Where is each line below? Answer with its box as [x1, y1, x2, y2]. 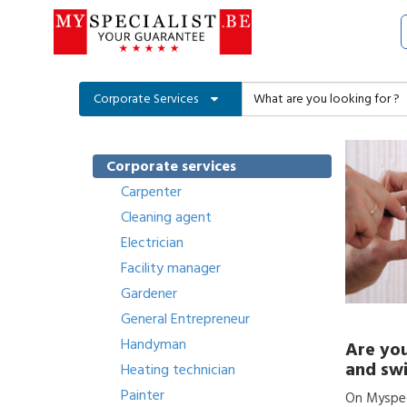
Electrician [121, 233, 184, 253]
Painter [121, 385, 164, 405]
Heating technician [121, 360, 235, 380]
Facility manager [121, 258, 221, 278]
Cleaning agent [121, 207, 212, 227]
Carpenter [121, 182, 182, 202]
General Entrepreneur [121, 309, 250, 329]
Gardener [121, 283, 177, 303]
